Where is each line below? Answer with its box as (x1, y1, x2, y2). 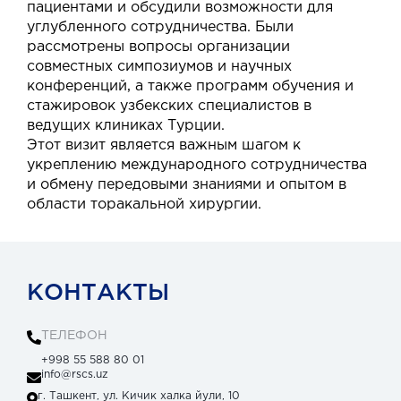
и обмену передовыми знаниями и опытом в (27, 178, 346, 192)
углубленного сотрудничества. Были (27, 21, 294, 35)
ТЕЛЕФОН (41, 330, 107, 342)
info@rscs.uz (41, 370, 108, 380)
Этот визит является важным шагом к (27, 139, 301, 153)
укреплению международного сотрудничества (27, 158, 367, 173)
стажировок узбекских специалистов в (27, 99, 311, 114)
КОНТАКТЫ (27, 283, 169, 304)
